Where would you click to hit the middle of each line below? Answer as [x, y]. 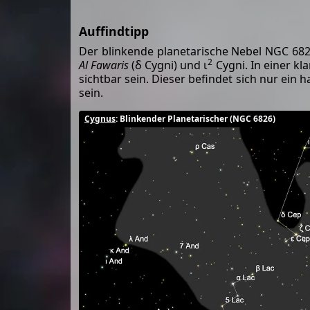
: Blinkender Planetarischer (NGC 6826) [195, 118]
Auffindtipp [114, 31]
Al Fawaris [104, 65]
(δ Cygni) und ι [168, 65]
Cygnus [100, 118]
